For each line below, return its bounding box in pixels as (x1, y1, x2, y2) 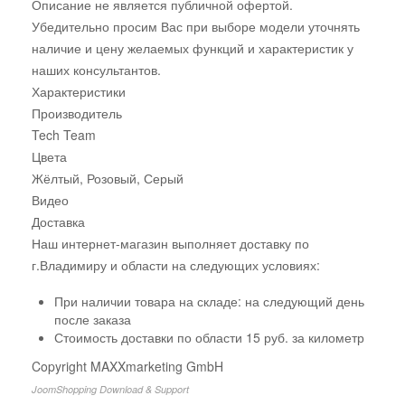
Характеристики (32, 81, 126, 100)
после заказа (54, 309, 131, 328)
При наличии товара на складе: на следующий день (54, 291, 364, 310)
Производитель (32, 103, 122, 122)
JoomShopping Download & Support (32, 381, 189, 396)
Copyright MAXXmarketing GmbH (32, 356, 223, 375)
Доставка (32, 212, 85, 231)
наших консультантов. (32, 60, 161, 79)
